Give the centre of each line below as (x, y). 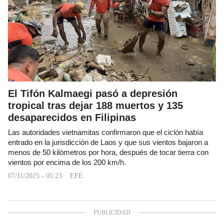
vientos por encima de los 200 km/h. (67, 162)
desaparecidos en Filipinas (72, 117)
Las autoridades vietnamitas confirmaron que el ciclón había (105, 132)
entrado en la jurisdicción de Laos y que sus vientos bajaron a (108, 142)
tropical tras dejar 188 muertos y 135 (95, 105)
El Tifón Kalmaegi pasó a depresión (93, 93)
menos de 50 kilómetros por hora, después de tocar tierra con (108, 152)
